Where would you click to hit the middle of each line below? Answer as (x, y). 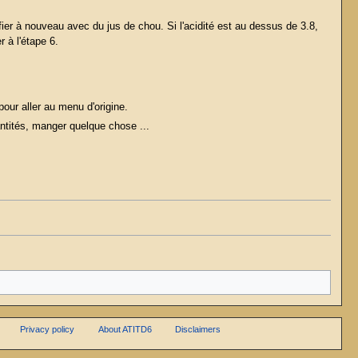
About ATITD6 (125, 330)
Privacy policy (47, 330)
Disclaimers (198, 330)
